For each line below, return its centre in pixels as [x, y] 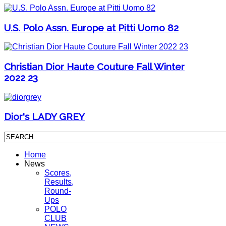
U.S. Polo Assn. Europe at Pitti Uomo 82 [91, 27]
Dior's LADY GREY [44, 117]
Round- [58, 191]
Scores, [58, 173]
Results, [59, 182]
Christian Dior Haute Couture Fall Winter [94, 67]
